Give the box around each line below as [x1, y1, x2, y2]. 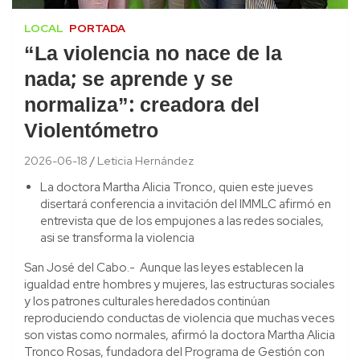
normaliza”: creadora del [24, 88, 260, 124]
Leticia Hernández [97, 153, 194, 168]
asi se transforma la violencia [40, 229, 194, 246]
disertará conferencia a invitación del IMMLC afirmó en [40, 195, 331, 212]
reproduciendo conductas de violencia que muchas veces [24, 309, 334, 326]
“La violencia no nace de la [24, 37, 282, 72]
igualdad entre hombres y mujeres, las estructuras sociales [24, 276, 334, 292]
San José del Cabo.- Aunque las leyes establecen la [24, 259, 304, 276]
